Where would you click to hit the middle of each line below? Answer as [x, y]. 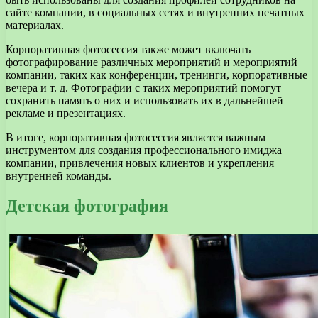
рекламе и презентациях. [66, 113]
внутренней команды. [59, 175]
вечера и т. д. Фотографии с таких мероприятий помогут [143, 87]
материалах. [35, 25]
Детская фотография [87, 205]
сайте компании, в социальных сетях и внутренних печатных [155, 12]
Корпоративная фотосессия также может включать [128, 49]
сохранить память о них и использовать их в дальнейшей [144, 100]
